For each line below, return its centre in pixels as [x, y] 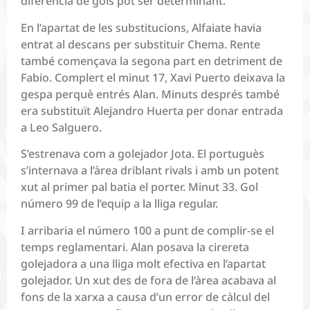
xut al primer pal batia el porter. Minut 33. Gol [139, 187]
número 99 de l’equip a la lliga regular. [119, 204]
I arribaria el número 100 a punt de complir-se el [147, 230]
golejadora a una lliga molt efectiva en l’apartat [143, 263]
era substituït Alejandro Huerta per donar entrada [152, 110]
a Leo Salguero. [61, 127]
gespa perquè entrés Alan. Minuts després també [150, 94]
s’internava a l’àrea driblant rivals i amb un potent [150, 171]
